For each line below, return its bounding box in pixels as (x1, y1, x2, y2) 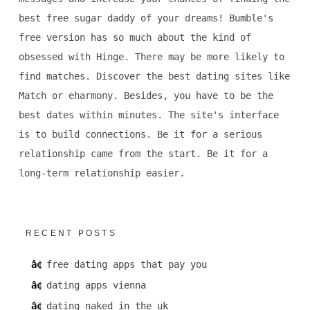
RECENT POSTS (25, 228, 117, 238)
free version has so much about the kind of (18, 31, 251, 43)
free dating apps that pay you (46, 258, 207, 270)
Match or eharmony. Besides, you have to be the (18, 89, 273, 101)
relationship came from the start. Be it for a (18, 147, 268, 159)
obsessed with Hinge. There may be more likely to (18, 51, 284, 62)
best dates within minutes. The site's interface (18, 109, 279, 120)
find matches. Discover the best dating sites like (18, 70, 290, 82)
